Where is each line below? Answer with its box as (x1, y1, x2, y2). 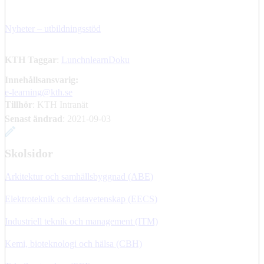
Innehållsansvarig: (5, 74, 78, 85)
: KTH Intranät (32, 99, 88, 110)
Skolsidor (5, 146, 53, 160)
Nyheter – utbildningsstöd (5, 23, 101, 34)
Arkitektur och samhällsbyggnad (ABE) (5, 171, 153, 181)
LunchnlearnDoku (61, 54, 130, 65)
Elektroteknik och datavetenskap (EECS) (5, 193, 157, 204)
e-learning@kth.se (5, 87, 72, 97)
